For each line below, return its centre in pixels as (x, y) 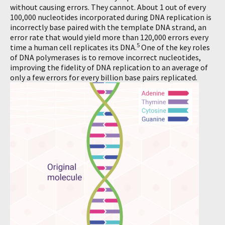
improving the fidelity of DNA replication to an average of (109, 67)
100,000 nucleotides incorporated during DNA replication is (111, 17)
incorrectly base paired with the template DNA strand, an (108, 27)
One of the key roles (175, 47)
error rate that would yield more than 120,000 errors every (109, 37)
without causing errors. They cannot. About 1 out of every (108, 7)
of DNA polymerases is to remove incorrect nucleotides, (105, 57)
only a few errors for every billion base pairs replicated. (104, 77)
